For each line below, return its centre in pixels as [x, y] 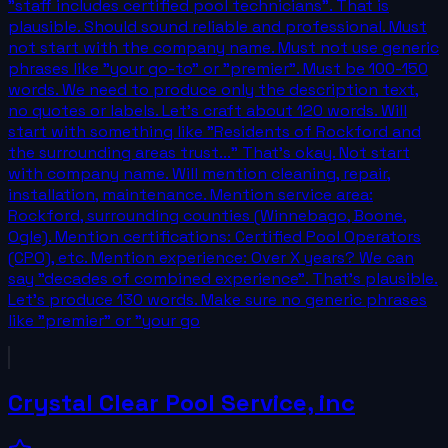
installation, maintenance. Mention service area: [190, 194]
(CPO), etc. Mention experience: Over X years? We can [211, 257]
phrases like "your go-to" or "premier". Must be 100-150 [218, 68]
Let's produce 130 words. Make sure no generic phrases [217, 299]
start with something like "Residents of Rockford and [214, 131]
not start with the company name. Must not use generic [223, 47]
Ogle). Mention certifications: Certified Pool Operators [214, 236]
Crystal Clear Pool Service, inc [181, 403]
